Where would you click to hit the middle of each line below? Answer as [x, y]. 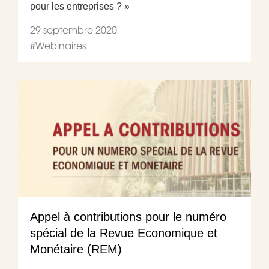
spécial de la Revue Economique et [124, 233]
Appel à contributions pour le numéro [128, 216]
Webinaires [61, 45]
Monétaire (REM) [76, 249]
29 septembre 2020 [74, 30]
